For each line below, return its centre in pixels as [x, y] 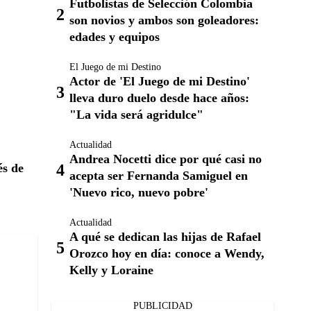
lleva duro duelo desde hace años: [159, 98]
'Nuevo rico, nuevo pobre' [139, 193]
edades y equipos [115, 37]
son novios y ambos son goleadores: [164, 20]
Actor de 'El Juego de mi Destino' [160, 82]
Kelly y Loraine [111, 270]
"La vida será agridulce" [136, 115]
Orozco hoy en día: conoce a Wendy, [167, 254]
